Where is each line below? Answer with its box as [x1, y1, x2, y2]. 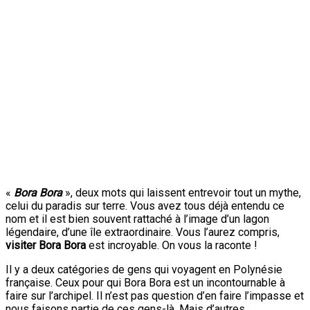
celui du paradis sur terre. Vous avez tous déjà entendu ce [6, 199, 284, 212]
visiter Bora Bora [6, 238, 86, 252]
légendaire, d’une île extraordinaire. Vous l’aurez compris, [6, 225, 280, 239]
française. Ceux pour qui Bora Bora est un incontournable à [6, 275, 285, 289]
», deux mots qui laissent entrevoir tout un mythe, [65, 185, 301, 199]
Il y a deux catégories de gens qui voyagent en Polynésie [6, 262, 282, 276]
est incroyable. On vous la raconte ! [86, 238, 257, 252]
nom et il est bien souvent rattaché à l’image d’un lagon [6, 212, 269, 226]
